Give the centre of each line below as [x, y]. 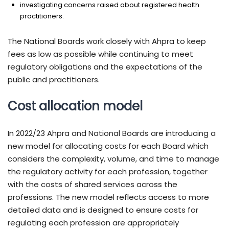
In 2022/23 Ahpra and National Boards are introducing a [112, 133]
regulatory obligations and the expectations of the [105, 67]
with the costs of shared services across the [93, 185]
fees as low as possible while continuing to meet [100, 54]
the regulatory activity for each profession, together [108, 172]
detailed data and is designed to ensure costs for [103, 210]
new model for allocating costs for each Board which [108, 146]
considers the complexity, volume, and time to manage [113, 159]
